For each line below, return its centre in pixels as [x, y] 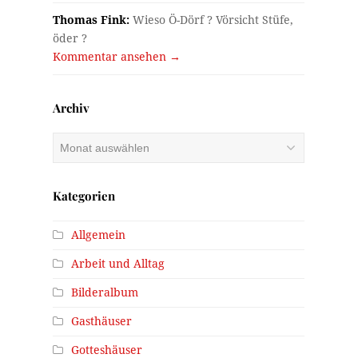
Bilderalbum [105, 293]
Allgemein [99, 235]
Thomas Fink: [91, 20]
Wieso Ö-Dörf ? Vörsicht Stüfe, [212, 20]
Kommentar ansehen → [117, 57]
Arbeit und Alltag [118, 264]
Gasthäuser [102, 322]
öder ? [70, 39]
